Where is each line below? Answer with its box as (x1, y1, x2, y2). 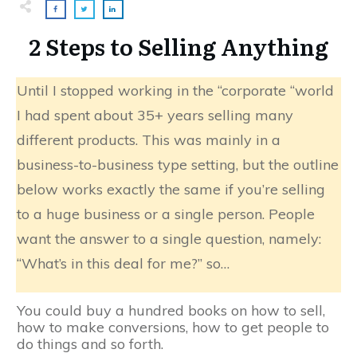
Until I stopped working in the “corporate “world (17, 81, 334, 100)
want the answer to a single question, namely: (17, 229, 321, 249)
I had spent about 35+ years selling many (17, 106, 293, 125)
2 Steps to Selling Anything (29, 29, 328, 64)
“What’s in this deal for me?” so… (17, 254, 229, 273)
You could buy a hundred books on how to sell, (17, 301, 325, 320)
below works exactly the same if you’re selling (17, 180, 325, 199)
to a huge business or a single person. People (17, 205, 315, 224)
